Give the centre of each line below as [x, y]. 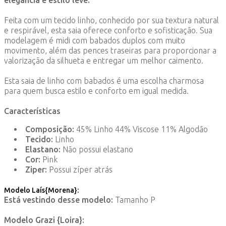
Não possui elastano [98, 150]
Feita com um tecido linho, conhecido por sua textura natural [111, 20]
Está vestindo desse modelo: [59, 200]
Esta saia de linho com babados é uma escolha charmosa [104, 81]
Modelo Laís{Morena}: [42, 190]
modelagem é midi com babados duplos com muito [95, 41]
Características [32, 111]
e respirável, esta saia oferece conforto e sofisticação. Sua [108, 31]
